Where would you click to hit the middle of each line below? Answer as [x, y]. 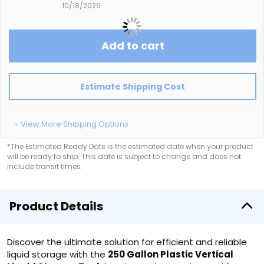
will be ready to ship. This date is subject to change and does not [124, 156]
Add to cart [133, 46]
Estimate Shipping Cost [133, 87]
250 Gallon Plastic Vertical [171, 254]
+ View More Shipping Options [71, 124]
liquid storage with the [57, 254]
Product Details [56, 206]
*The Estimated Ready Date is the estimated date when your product [130, 146]
